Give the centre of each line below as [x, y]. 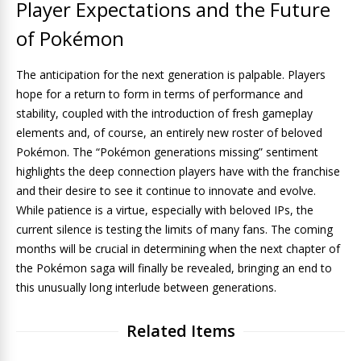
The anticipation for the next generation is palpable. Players [171, 75]
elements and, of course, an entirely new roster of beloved [169, 133]
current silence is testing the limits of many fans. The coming [174, 229]
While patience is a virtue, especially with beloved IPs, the [165, 210]
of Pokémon [70, 38]
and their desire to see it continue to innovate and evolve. [166, 191]
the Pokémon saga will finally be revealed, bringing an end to [174, 268]
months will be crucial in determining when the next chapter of [178, 249]
